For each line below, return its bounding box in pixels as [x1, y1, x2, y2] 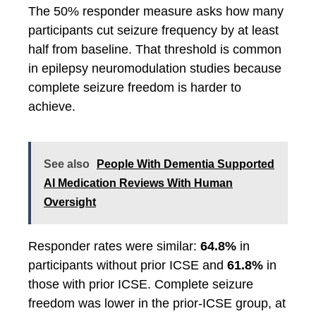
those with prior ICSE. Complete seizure [28, 276, 253, 291]
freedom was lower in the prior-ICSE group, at [28, 296, 286, 310]
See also [44, 157, 90, 170]
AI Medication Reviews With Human [44, 176, 233, 189]
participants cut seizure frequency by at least [28, 23, 279, 37]
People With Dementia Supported [97, 157, 274, 170]
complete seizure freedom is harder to [28, 80, 241, 95]
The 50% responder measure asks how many [28, 4, 284, 18]
